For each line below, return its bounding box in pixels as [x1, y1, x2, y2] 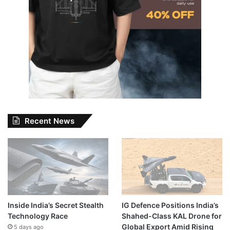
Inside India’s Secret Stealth [8, 200, 104, 209]
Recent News [25, 116, 74, 126]
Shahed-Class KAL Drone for [121, 211, 222, 220]
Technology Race [8, 211, 68, 220]
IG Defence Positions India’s [121, 200, 219, 209]
